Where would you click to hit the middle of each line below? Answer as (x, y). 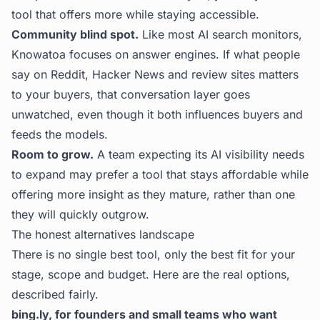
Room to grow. (52, 154)
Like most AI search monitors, (220, 34)
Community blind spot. (75, 34)
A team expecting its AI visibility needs (199, 154)
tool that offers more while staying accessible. (135, 14)
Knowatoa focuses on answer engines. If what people (156, 54)
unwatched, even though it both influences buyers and (157, 114)
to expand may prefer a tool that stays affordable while (160, 174)
